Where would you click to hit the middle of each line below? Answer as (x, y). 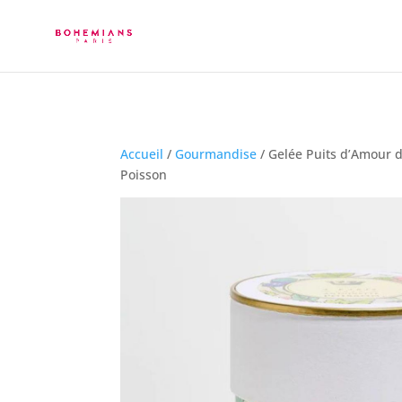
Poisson (144, 174)
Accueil (142, 153)
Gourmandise (216, 153)
